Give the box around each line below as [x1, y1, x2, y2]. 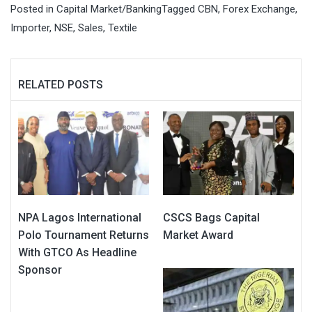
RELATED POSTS [18, 78, 103, 92]
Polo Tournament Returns [18, 228, 149, 242]
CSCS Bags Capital [163, 210, 260, 224]
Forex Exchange [223, 3, 295, 16]
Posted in [10, 3, 56, 16]
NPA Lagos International [18, 210, 141, 224]
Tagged [162, 3, 198, 16]
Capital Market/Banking [56, 3, 162, 16]
